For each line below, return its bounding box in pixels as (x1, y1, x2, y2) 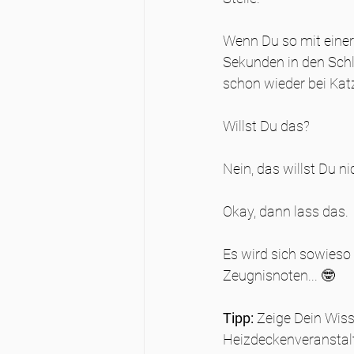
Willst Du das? (223, 118, 310, 134)
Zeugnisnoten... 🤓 (223, 267, 335, 284)
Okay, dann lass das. (223, 203, 348, 220)
